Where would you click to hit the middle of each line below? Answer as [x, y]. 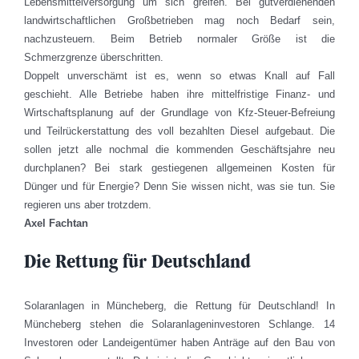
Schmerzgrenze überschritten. [94, 58]
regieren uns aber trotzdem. [88, 205]
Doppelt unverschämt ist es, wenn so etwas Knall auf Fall [179, 76]
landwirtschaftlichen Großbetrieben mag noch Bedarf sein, [179, 21]
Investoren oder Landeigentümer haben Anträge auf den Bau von [179, 342]
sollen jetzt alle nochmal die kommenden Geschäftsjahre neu [179, 150]
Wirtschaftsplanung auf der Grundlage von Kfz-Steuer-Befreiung [179, 113]
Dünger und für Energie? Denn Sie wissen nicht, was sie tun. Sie [179, 187]
